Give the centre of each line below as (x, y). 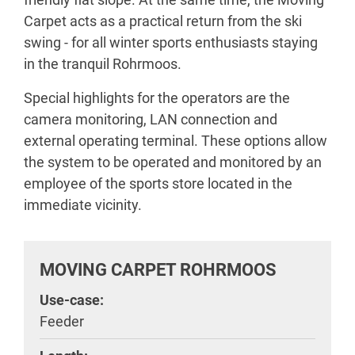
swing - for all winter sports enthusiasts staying (171, 42)
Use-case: (72, 300)
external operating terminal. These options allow (176, 141)
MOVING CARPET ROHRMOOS (158, 269)
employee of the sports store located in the (158, 183)
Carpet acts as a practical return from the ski (163, 21)
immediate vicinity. (83, 205)
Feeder (62, 321)
